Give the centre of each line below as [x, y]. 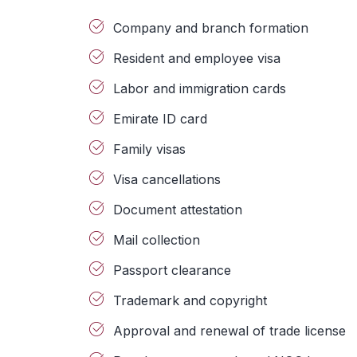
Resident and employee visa [197, 58]
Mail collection [157, 240]
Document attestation [178, 210]
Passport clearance [172, 270]
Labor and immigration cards [200, 88]
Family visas [149, 149]
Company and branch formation [211, 28]
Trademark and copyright [190, 300]
